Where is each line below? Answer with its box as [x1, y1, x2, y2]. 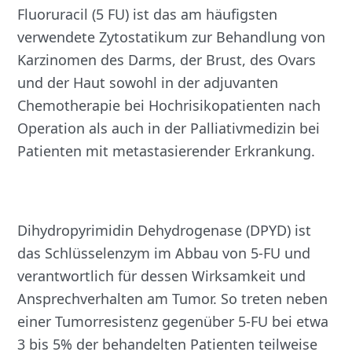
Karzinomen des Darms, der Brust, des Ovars [17, 50, 317, 70]
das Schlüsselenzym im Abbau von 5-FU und [17, 244, 311, 263]
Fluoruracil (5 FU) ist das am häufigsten [17, 5, 278, 24]
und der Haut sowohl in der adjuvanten [17, 73, 279, 93]
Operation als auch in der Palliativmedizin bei [17, 119, 321, 138]
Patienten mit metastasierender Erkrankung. [17, 141, 316, 161]
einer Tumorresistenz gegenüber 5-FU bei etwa [17, 312, 329, 332]
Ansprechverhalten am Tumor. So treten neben [17, 289, 328, 309]
